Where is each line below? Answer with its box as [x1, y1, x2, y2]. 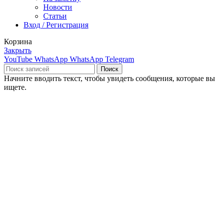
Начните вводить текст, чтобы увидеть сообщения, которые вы [4, 74, 215, 82]
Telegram [105, 55, 134, 63]
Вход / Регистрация [24, 20, 88, 29]
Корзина [4, 37, 32, 46]
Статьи [43, 11, 67, 20]
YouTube [4, 55, 32, 63]
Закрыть [4, 46, 31, 55]
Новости [43, 2, 72, 11]
